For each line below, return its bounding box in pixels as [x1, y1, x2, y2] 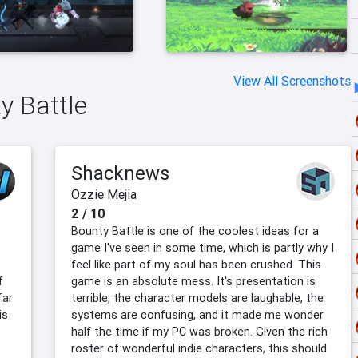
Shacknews [71, 161, 169, 185]
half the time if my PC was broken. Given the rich [71, 324, 328, 340]
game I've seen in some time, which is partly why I [71, 241, 334, 256]
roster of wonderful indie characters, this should [71, 341, 327, 356]
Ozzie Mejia [71, 186, 137, 203]
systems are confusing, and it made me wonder [71, 308, 324, 323]
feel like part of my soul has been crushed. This [71, 257, 321, 272]
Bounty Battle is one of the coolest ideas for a [71, 224, 319, 239]
